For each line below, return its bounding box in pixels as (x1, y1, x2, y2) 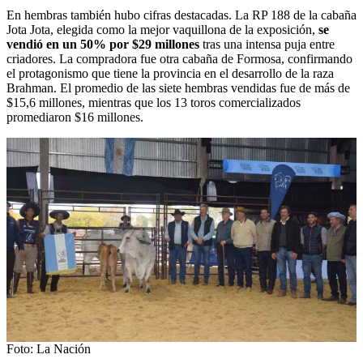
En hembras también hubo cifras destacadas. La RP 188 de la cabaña (6, 7, 357, 22)
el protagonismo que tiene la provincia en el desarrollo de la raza (6, 66, 334, 80)
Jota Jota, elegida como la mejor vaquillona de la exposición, (6, 22, 318, 36)
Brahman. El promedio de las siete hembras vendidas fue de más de (6, 80, 350, 95)
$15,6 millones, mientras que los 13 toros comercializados (6, 95, 301, 109)
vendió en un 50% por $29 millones (6, 36, 199, 51)
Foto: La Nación (6, 342, 91, 357)
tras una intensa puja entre (199, 36, 335, 51)
